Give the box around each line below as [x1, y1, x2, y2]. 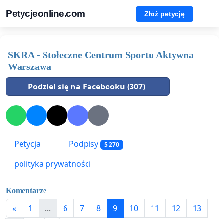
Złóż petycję [144, 9, 185, 18]
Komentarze [6, 186, 46, 195]
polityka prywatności [14, 158, 91, 170]
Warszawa [8, 61, 51, 72]
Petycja [14, 138, 41, 150]
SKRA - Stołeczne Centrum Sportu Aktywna [8, 49, 194, 60]
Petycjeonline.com [6, 8, 85, 19]
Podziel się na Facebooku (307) [28, 81, 145, 92]
